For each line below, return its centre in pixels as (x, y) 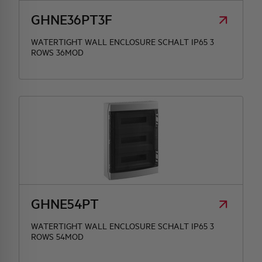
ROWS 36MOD (57, 52)
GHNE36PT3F (72, 19)
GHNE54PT (65, 204)
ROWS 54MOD (57, 237)
